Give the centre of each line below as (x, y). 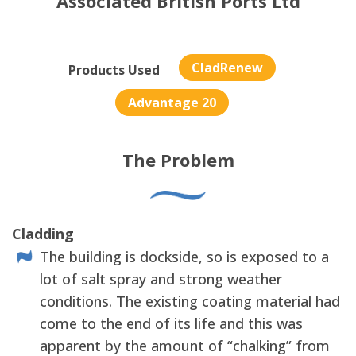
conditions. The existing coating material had (190, 301)
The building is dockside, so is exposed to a (184, 256)
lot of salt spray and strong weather (161, 279)
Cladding (43, 233)
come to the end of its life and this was (171, 323)
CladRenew (227, 68)
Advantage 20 (172, 103)
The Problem (178, 160)
